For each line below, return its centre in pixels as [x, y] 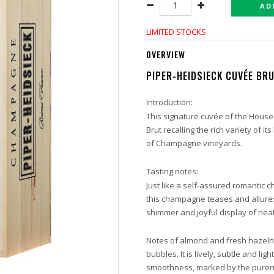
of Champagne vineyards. [194, 143]
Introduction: [169, 102]
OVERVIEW [166, 54]
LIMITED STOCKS [176, 32]
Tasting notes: [172, 171]
